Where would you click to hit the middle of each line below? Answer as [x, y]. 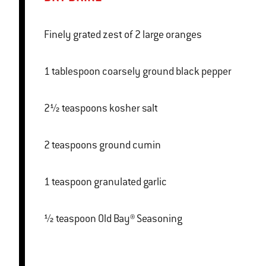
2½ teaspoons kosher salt [134, 108]
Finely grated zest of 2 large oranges [123, 35]
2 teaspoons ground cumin [130, 145]
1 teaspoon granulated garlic [130, 182]
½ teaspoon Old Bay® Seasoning [140, 219]
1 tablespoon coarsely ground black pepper [167, 72]
